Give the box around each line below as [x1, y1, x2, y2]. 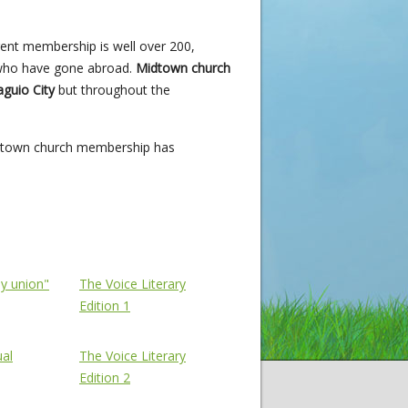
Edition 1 [79, 297, 130, 315]
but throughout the [55, 81, 170, 99]
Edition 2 [79, 369, 130, 387]
